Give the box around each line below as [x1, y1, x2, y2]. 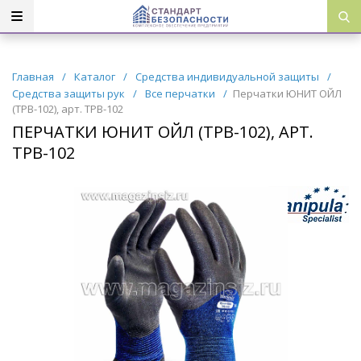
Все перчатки [145, 86, 218, 101]
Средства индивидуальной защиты [135, 69, 322, 84]
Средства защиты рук [12, 86, 127, 101]
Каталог [74, 69, 115, 84]
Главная [12, 69, 54, 84]
